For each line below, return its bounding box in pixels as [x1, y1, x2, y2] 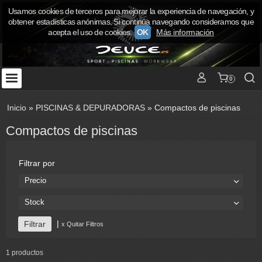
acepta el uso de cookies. [48, 27, 132, 37]
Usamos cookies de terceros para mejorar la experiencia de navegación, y [8, 6, 254, 16]
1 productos [6, 249, 43, 257]
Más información [156, 27, 214, 37]
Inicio [7, 103, 26, 113]
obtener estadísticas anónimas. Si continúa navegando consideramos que [8, 17, 254, 26]
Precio [25, 177, 46, 185]
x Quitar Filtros [61, 220, 104, 227]
